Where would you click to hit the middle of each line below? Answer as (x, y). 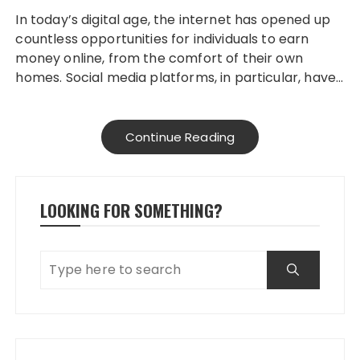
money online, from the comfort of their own (159, 58)
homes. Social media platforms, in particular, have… (180, 77)
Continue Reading (180, 137)
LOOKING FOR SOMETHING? (132, 210)
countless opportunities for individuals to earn (162, 39)
